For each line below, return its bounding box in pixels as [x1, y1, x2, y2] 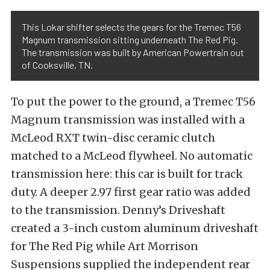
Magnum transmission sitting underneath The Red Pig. [22, 34, 238, 46]
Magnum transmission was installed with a [11, 113, 245, 127]
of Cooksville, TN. [22, 59, 93, 71]
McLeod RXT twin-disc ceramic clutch [11, 131, 215, 145]
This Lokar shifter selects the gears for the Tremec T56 [22, 21, 241, 33]
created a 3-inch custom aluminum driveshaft [11, 221, 259, 236]
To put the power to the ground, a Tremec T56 [11, 95, 256, 109]
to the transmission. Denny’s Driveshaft [11, 203, 225, 218]
